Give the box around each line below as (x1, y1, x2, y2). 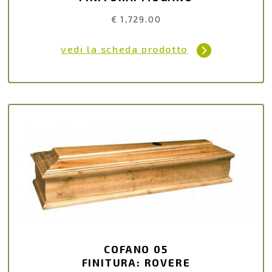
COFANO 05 (104, 243, 168, 256)
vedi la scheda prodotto (61, 43, 188, 55)
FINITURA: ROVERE (81, 256, 191, 269)
